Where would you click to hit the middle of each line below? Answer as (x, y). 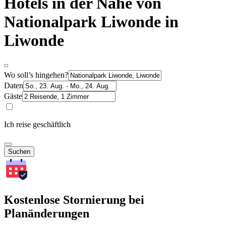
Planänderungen (47, 213)
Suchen (19, 151)
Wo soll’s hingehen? (36, 75)
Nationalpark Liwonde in (91, 22)
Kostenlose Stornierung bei (74, 200)
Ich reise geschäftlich (37, 124)
